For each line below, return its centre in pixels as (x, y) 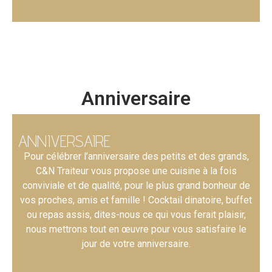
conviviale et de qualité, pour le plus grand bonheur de (136, 185)
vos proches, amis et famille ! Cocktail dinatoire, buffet (136, 200)
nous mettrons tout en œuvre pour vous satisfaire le (136, 229)
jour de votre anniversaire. (136, 244)
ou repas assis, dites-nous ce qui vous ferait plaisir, (136, 215)
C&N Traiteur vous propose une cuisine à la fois (136, 171)
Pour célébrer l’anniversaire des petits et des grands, (136, 156)
